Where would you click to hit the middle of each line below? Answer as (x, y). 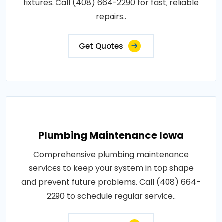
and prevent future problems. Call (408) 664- (111, 182)
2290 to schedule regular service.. (111, 196)
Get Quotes (101, 46)
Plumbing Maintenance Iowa (111, 135)
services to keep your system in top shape (111, 168)
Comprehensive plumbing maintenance (111, 154)
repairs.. (111, 17)
